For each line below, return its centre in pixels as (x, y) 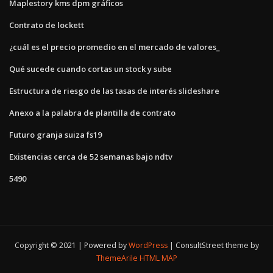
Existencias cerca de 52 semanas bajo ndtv (91, 156)
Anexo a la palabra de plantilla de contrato (92, 112)
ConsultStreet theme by (217, 246)
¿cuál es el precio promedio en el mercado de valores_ (115, 47)
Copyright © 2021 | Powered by (71, 246)
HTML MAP (158, 258)
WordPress (148, 246)
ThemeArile (117, 258)
